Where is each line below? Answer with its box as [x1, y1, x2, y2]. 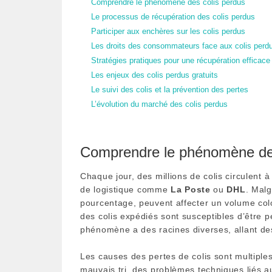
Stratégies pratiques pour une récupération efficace [91, 56, 270, 65]
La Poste [171, 184, 211, 194]
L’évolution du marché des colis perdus [91, 100, 228, 109]
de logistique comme [80, 184, 171, 194]
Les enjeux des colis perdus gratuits [91, 70, 218, 80]
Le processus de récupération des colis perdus [91, 12, 255, 21]
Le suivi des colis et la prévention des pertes [91, 85, 248, 94]
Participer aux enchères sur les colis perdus [91, 27, 245, 36]
